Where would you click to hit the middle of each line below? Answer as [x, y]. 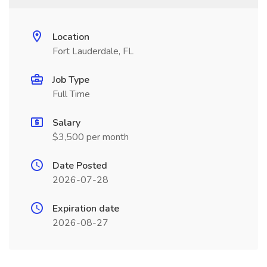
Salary [66, 123]
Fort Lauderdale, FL [93, 51]
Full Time [71, 94]
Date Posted [80, 166]
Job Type [71, 80]
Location [71, 37]
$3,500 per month [91, 137]
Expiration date [86, 209]
